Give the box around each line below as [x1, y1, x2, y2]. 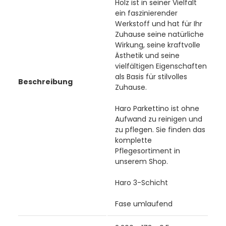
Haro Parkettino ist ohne [115, 103, 199, 114]
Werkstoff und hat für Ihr [115, 18, 202, 29]
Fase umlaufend [115, 198, 173, 209]
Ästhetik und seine [115, 50, 180, 61]
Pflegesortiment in [115, 145, 180, 156]
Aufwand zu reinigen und [115, 114, 202, 124]
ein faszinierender [115, 8, 178, 18]
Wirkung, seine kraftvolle [115, 39, 200, 50]
